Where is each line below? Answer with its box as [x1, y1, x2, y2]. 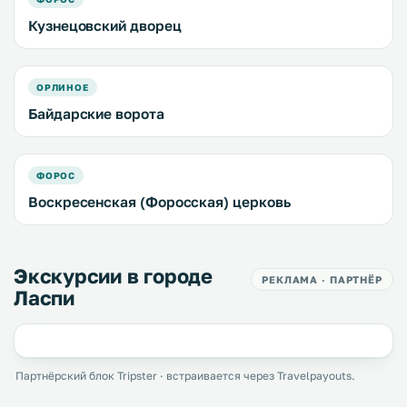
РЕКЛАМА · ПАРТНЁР [262, 273, 382, 286]
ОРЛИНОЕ [36, 82, 89, 94]
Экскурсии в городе [14, 263, 213, 289]
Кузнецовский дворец [28, 17, 182, 35]
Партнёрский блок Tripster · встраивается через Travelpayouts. [15, 369, 355, 383]
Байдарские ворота [28, 105, 164, 123]
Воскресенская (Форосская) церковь [28, 194, 291, 211]
